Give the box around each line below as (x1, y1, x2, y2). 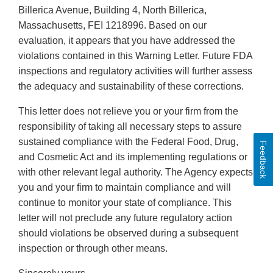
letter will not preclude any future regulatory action (18, 213, 232, 224)
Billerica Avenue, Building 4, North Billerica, (18, 5, 207, 16)
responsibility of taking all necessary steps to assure (18, 121, 242, 132)
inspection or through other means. (18, 243, 168, 254)
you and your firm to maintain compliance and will (18, 182, 231, 193)
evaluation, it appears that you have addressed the (18, 35, 235, 46)
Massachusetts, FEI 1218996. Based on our (18, 20, 207, 31)
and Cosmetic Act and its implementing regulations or (18, 152, 247, 163)
